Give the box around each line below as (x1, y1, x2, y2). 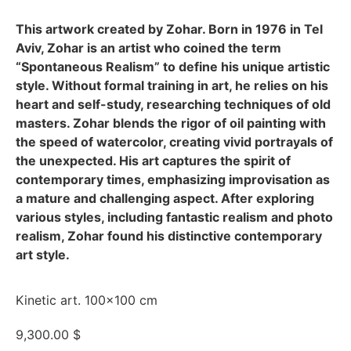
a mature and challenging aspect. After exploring (16, 190, 314, 206)
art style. (16, 246, 70, 262)
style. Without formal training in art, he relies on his (16, 77, 328, 93)
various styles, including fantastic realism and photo (16, 208, 333, 225)
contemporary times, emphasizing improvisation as (16, 171, 330, 187)
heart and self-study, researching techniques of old (16, 96, 331, 112)
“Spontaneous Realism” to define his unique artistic (16, 58, 330, 74)
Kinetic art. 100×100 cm (16, 291, 157, 308)
